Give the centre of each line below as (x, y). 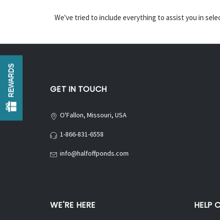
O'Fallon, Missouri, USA (93, 115)
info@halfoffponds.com (94, 153)
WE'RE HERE (73, 205)
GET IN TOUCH (78, 89)
